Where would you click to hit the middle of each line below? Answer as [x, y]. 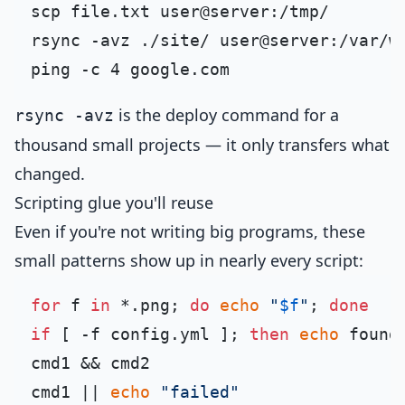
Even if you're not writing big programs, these [190, 231]
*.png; [150, 305]
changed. [50, 174]
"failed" [200, 392]
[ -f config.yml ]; [150, 334]
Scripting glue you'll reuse [114, 202]
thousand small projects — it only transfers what [202, 145]
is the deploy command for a [226, 115]
